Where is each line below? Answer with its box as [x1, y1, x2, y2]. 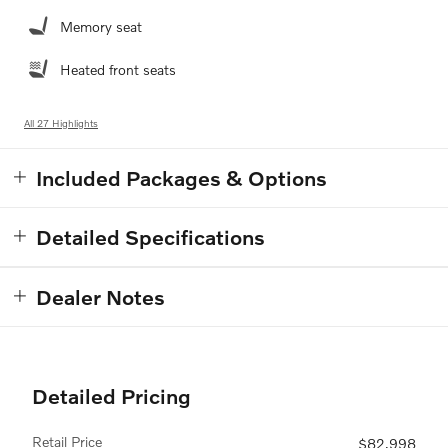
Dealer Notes [36, 284, 165, 310]
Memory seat [60, 18, 142, 36]
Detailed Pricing [32, 383, 191, 409]
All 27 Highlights [24, 117, 98, 130]
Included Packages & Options [36, 165, 327, 191]
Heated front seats [60, 61, 176, 79]
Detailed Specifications [36, 224, 265, 250]
